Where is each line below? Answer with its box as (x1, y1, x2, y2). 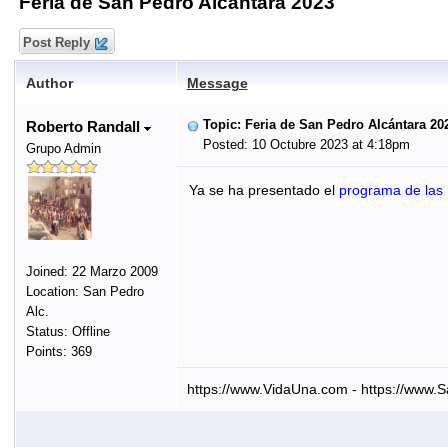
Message (186, 75, 248, 91)
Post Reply (18, 35, 94, 50)
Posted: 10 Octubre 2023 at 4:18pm (186, 137, 410, 152)
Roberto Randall (25, 118, 144, 135)
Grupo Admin (25, 141, 101, 156)
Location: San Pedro (25, 284, 144, 299)
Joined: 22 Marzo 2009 (25, 264, 158, 279)
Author (25, 75, 73, 91)
